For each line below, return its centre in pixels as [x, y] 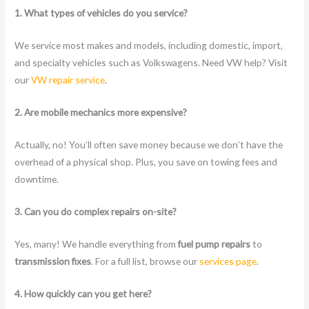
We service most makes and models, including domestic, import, [149, 46]
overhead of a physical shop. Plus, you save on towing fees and [146, 161]
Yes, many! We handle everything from [97, 243]
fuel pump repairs [215, 243]
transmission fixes [53, 261]
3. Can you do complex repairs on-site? [96, 211]
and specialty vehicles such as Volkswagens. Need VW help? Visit [151, 63]
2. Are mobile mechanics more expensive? [101, 112]
